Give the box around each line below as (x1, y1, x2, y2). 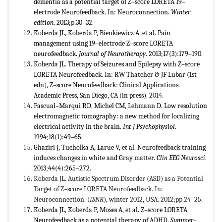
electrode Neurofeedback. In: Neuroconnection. (34, 8, 171, 17)
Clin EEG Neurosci (157, 154, 205, 163)
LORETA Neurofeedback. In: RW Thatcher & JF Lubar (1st (34, 70, 197, 79)
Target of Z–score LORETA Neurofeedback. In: (34, 185, 163, 194)
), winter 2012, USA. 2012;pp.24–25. (104, 195, 203, 204)
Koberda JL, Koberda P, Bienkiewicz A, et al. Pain (34, 29, 170, 38)
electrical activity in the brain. (34, 122, 123, 131)
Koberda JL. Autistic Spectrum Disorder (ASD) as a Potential (34, 174, 203, 183)
